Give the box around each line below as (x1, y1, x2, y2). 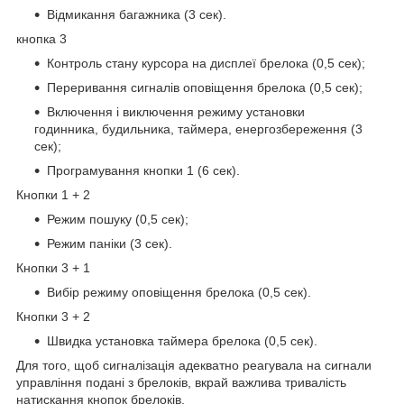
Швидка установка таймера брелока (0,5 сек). (47, 334, 317, 349)
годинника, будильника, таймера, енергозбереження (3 (34, 122, 363, 137)
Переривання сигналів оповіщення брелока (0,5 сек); (47, 80, 363, 96)
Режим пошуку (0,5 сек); (47, 212, 188, 227)
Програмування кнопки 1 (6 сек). (47, 163, 240, 179)
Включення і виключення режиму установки (47, 105, 305, 120)
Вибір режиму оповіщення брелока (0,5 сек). (47, 285, 311, 300)
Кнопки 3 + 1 (16, 261, 90, 276)
